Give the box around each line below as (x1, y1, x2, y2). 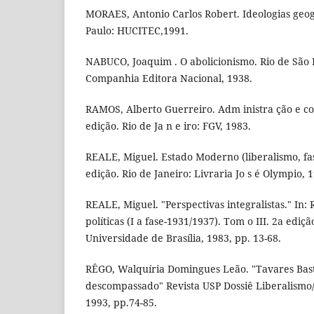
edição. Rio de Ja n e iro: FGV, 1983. (86, 118, 251, 132)
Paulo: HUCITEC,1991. (86, 23, 189, 37)
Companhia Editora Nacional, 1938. (86, 71, 252, 85)
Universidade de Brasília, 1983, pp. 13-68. (86, 231, 281, 245)
